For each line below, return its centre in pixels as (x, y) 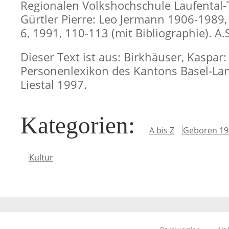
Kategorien (74, 125)
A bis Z (162, 130)
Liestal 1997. (54, 85)
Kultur (41, 157)
